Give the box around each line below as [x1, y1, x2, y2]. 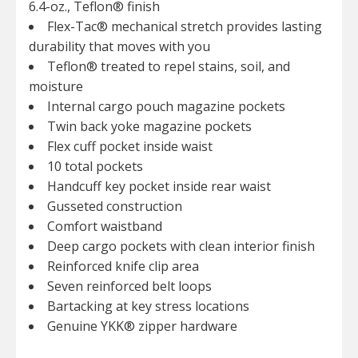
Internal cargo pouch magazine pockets [47, 97, 292, 115]
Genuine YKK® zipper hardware [47, 316, 237, 335]
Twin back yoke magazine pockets [47, 117, 258, 135]
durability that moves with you [29, 37, 217, 55]
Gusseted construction [47, 197, 189, 215]
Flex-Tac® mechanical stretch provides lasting [47, 17, 322, 35]
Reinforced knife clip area [47, 257, 205, 275]
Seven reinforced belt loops [47, 276, 218, 295]
